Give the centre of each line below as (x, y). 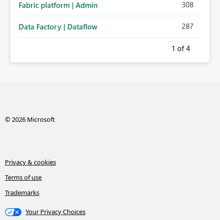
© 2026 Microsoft (30, 120)
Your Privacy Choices (56, 212)
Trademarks (22, 193)
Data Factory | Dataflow (58, 27)
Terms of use (23, 178)
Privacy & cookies (30, 162)
